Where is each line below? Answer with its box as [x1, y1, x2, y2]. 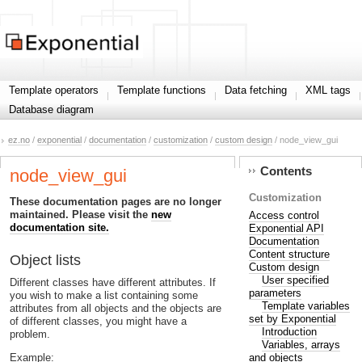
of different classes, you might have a [10, 315, 187, 328]
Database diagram [9, 103, 94, 116]
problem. [10, 328, 50, 341]
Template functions [117, 84, 206, 96]
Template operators [9, 84, 99, 96]
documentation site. [10, 221, 109, 234]
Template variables [261, 299, 350, 312]
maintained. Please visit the [10, 208, 151, 221]
